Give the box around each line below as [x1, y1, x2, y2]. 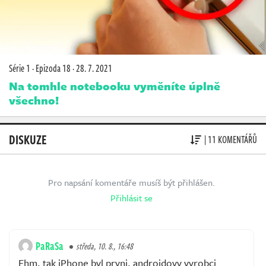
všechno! [9, 92, 59, 108]
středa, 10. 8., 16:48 [76, 240, 133, 252]
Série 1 [9, 61, 30, 75]
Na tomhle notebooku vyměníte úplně [9, 78, 220, 94]
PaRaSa [36, 238, 64, 254]
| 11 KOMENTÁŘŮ [204, 132, 257, 147]
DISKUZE [9, 129, 47, 148]
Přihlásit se [110, 191, 153, 204]
